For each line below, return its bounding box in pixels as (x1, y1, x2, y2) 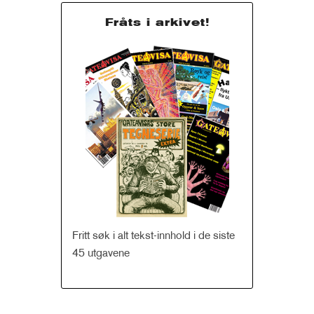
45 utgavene (72, 249, 130, 260)
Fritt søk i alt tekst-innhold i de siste (72, 231, 235, 243)
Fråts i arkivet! (104, 18, 210, 29)
